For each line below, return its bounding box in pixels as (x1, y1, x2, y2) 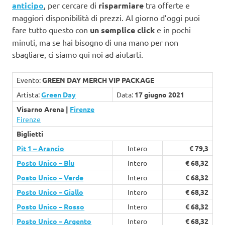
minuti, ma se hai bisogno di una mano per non (12, 37, 178, 48)
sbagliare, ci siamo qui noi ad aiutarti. (12, 49, 143, 60)
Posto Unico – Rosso (17, 202, 85, 211)
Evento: (17, 75, 43, 85)
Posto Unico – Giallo (17, 187, 84, 197)
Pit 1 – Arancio (17, 144, 65, 153)
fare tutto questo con (12, 25, 90, 35)
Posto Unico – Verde (17, 173, 84, 182)
